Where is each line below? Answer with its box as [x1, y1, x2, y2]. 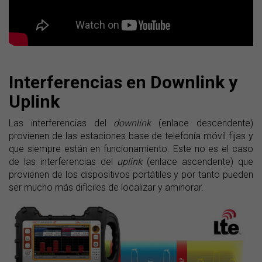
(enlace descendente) [151, 118, 254, 129]
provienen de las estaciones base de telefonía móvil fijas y [9, 130, 253, 142]
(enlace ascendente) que [142, 156, 254, 168]
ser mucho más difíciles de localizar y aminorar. [9, 182, 204, 194]
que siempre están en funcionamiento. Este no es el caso [9, 143, 253, 155]
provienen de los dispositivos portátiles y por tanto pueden [9, 169, 253, 181]
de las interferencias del [9, 156, 118, 168]
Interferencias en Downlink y [9, 72, 237, 93]
